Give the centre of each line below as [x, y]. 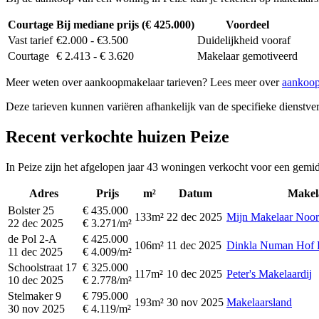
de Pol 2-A [32, 239]
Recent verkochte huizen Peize [117, 136]
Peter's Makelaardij [269, 273]
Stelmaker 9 [35, 296]
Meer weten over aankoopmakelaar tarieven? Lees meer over [144, 82]
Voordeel [247, 25]
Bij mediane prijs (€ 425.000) [125, 25]
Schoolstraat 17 [42, 267]
